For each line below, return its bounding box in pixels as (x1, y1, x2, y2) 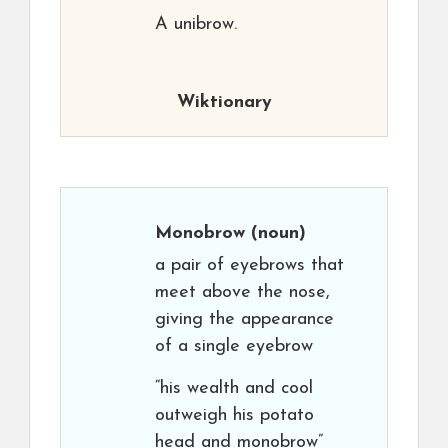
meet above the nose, (155, 283, 330, 302)
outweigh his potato (155, 406, 314, 425)
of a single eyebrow (155, 337, 313, 356)
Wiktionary (176, 93, 272, 112)
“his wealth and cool (155, 379, 313, 398)
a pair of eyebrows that (155, 256, 344, 275)
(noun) (245, 224, 306, 243)
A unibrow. (155, 15, 237, 34)
